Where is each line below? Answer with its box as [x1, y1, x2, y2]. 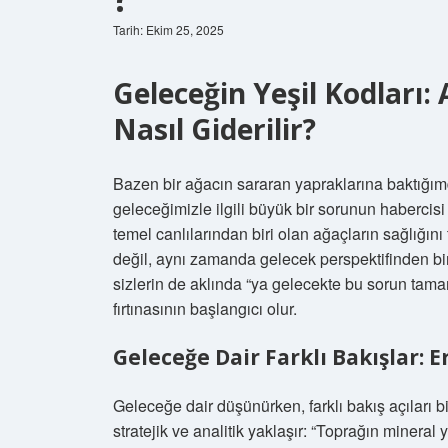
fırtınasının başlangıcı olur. [113, 297, 297, 320]
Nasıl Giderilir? [113, 110, 316, 148]
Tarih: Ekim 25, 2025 [113, 21, 224, 38]
